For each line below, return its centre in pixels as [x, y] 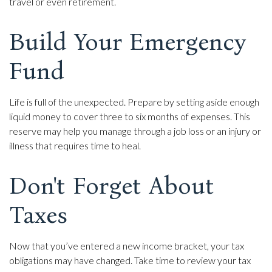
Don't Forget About [112, 185]
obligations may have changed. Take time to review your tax [130, 260]
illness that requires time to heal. [75, 145]
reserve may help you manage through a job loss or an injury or [135, 131]
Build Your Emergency [127, 42]
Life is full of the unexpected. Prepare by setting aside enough [134, 101]
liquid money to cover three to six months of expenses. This [130, 116]
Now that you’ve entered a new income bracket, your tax [127, 245]
